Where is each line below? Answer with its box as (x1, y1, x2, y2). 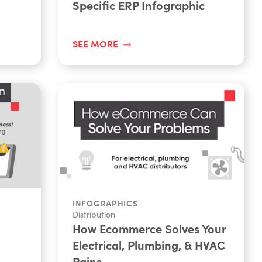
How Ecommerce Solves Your (73, 220, 226, 236)
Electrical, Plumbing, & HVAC (73, 236, 225, 253)
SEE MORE (73, 37, 118, 50)
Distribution (73, 208, 115, 220)
